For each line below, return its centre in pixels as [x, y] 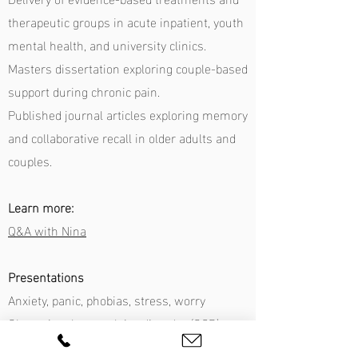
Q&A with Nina [47, 230]
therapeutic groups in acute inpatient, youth [126, 21]
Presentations [46, 276]
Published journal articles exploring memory [128, 114]
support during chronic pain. [84, 91]
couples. [35, 160]
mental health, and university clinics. [107, 44]
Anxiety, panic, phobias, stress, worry [107, 299]
